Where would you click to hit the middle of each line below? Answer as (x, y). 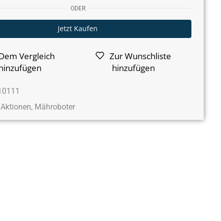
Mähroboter (55, 107)
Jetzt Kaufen (78, 28)
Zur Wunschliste (140, 56)
